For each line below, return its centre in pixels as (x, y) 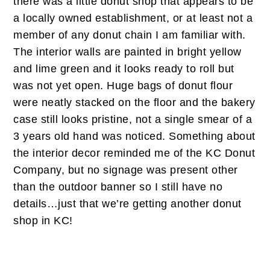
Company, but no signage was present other (126, 170)
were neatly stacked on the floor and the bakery (134, 103)
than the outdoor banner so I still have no (118, 187)
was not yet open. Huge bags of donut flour (123, 86)
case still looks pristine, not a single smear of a (133, 120)
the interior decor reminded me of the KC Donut (134, 153)
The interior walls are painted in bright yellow (127, 52)
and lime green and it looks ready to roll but (124, 69)
